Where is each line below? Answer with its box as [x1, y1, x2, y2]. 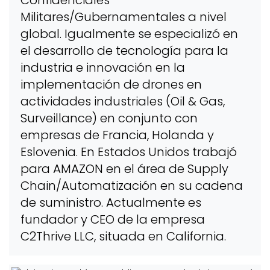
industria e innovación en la [20, 58, 185, 76]
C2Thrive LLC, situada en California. [20, 227, 226, 245]
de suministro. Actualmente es [20, 193, 201, 211]
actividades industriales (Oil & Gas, [20, 92, 225, 110]
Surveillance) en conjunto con [20, 109, 198, 127]
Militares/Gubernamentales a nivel [20, 8, 227, 25]
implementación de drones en [20, 75, 202, 93]
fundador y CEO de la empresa [20, 210, 205, 228]
